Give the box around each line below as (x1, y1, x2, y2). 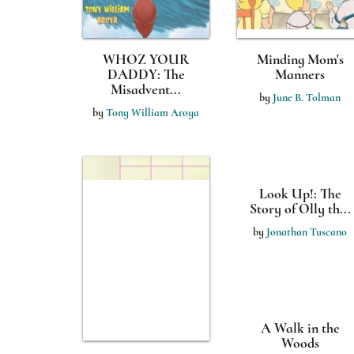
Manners (275, 66, 325, 83)
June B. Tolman (273, 91, 341, 104)
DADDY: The (107, 66, 185, 83)
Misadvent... (111, 81, 181, 98)
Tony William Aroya (106, 106, 199, 119)
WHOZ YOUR (102, 51, 190, 68)
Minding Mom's (256, 51, 344, 68)
